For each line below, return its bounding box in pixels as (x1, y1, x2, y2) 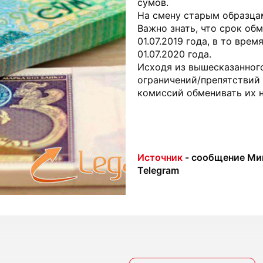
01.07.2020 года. (137, 48, 211, 60)
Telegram (137, 164, 179, 176)
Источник (137, 151, 183, 163)
